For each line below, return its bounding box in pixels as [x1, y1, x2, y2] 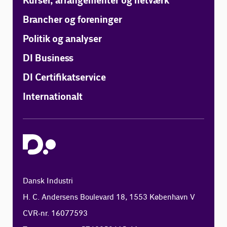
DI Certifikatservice [23, 71, 106, 85]
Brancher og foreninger [23, 14, 123, 27]
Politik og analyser [23, 33, 102, 46]
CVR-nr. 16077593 [23, 209, 88, 219]
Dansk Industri [23, 176, 73, 186]
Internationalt [23, 91, 83, 104]
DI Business [23, 52, 74, 65]
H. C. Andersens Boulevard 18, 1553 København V [23, 193, 196, 203]
